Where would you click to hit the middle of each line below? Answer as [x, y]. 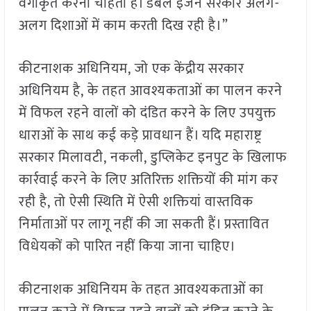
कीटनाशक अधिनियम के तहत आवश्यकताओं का [141, 290]
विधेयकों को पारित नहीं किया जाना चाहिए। [127, 247]
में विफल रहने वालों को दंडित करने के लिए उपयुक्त [147, 114]
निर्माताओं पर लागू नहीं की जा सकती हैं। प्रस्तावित [144, 225]
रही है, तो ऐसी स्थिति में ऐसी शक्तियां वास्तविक [136, 202]
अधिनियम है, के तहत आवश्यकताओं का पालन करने [150, 91]
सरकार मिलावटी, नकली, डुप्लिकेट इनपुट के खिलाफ [152, 158]
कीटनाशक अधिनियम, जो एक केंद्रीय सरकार [131, 69]
